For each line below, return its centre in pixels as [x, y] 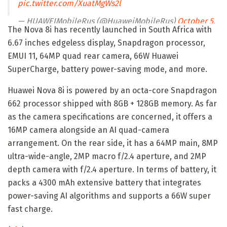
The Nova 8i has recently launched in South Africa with [110, 29]
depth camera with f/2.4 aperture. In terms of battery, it [112, 169]
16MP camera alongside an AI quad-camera [88, 130]
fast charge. [30, 209]
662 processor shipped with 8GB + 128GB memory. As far [112, 103]
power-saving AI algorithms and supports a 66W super [109, 196]
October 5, [196, 21]
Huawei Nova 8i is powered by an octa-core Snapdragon [112, 90]
